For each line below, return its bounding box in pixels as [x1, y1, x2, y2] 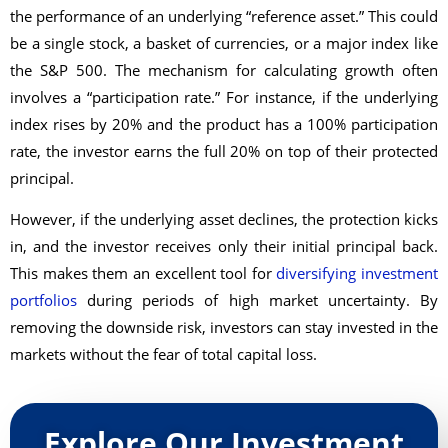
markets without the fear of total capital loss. [10, 344, 317, 365]
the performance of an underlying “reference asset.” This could [10, 5, 438, 26]
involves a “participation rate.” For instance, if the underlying [10, 86, 438, 107]
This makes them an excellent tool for [10, 263, 277, 284]
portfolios [10, 290, 77, 311]
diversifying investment [276, 263, 438, 284]
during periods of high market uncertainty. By [77, 290, 438, 311]
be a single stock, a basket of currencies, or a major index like [10, 32, 438, 53]
